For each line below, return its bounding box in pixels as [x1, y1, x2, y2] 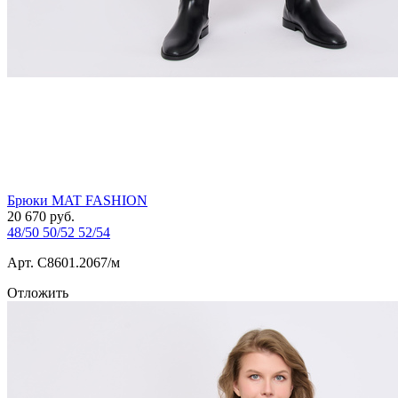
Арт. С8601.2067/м [7, 255, 120, 271]
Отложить [7, 285, 68, 301]
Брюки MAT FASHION [7, 193, 147, 209]
